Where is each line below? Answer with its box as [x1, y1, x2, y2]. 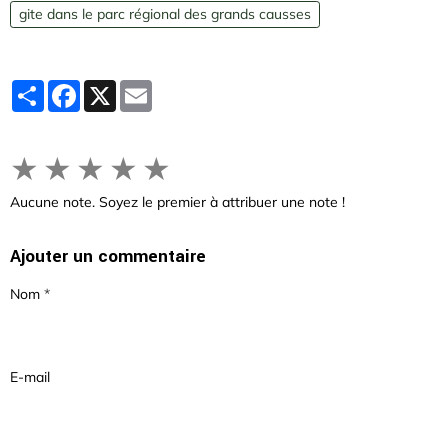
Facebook [80, 79, 142, 98]
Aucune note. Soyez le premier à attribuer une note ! [10, 193, 345, 212]
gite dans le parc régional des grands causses [19, 5, 311, 24]
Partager [44, 79, 100, 98]
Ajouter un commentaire [10, 244, 206, 270]
